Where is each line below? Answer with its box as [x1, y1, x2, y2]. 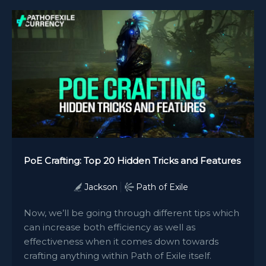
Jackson [84, 181, 118, 192]
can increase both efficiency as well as [24, 221, 195, 233]
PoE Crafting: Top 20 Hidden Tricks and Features [24, 154, 240, 166]
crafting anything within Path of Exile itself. [24, 249, 211, 261]
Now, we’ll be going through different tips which [24, 207, 239, 218]
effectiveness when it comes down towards [24, 235, 218, 247]
